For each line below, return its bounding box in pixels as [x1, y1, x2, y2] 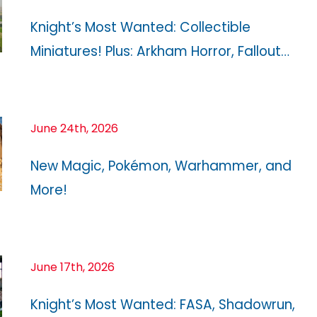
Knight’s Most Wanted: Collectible [30, 17, 250, 37]
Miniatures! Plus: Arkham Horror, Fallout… [30, 41, 289, 61]
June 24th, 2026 [30, 120, 118, 137]
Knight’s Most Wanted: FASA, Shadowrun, [30, 294, 295, 314]
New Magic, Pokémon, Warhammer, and [30, 156, 292, 175]
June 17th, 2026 [30, 258, 115, 275]
